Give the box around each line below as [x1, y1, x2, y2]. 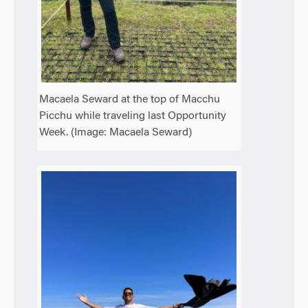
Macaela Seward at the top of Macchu [39, 94, 221, 106]
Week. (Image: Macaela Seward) [39, 127, 192, 139]
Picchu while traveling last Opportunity [39, 111, 227, 122]
